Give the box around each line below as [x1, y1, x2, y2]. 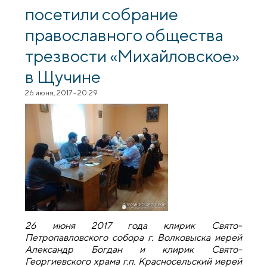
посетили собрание [25, 4, 179, 24]
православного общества [25, 24, 224, 45]
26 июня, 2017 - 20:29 [25, 88, 98, 98]
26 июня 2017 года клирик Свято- [25, 219, 242, 231]
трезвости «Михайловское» [25, 45, 240, 66]
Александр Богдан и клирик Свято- [25, 243, 242, 255]
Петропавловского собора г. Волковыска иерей [25, 231, 242, 243]
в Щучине [25, 66, 101, 87]
